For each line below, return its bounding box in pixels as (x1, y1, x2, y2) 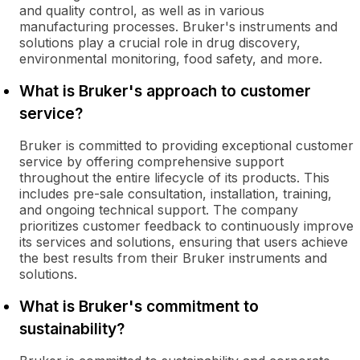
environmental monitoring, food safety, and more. (19, 51, 322, 67)
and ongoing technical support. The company (19, 202, 298, 218)
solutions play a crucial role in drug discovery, (19, 35, 301, 51)
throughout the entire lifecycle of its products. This (19, 170, 329, 186)
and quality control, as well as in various (19, 2, 264, 18)
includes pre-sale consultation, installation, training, (19, 186, 332, 202)
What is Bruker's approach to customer (19, 81, 311, 100)
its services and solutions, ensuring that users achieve (19, 234, 348, 250)
